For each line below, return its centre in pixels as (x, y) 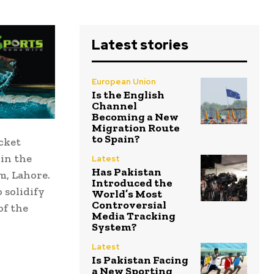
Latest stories (140, 45)
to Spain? (116, 139)
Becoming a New (135, 117)
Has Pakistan (127, 172)
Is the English (128, 95)
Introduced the (132, 183)
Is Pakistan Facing (140, 260)
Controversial (129, 205)
